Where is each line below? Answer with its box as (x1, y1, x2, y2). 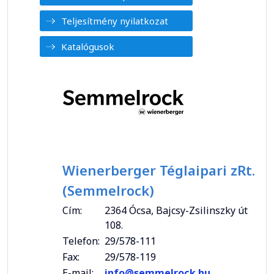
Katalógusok (61, 40, 114, 53)
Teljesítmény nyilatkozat (61, 15, 168, 27)
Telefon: (62, 234, 100, 248)
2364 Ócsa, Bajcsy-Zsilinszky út (105, 204, 248, 217)
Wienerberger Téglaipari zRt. (62, 161, 255, 179)
